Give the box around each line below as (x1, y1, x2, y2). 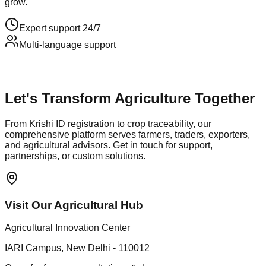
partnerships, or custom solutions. (5, 150, 145, 161)
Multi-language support (19, 39, 116, 50)
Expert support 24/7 (19, 23, 101, 33)
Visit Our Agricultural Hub (5, 198, 143, 211)
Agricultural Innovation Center (5, 223, 130, 233)
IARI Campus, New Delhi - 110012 (5, 243, 150, 254)
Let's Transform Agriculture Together (5, 90, 255, 106)
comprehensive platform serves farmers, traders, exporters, (5, 129, 250, 140)
